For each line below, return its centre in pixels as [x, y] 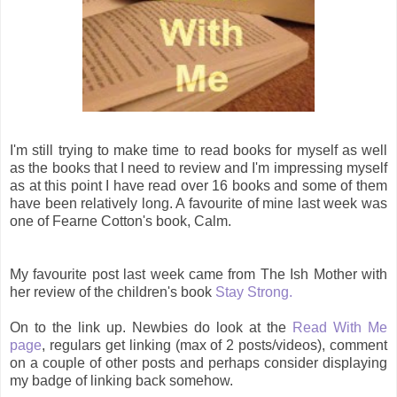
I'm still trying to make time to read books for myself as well [198, 151]
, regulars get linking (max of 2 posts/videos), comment [214, 346]
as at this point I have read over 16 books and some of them [198, 186]
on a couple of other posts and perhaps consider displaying [198, 363]
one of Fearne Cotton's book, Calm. [121, 222]
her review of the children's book [113, 292]
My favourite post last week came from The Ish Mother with [198, 275]
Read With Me [340, 328]
